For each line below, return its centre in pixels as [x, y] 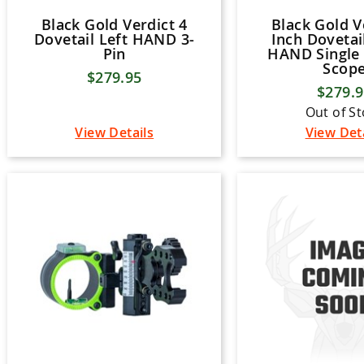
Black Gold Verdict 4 [114, 25]
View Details [115, 133]
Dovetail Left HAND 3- [115, 39]
